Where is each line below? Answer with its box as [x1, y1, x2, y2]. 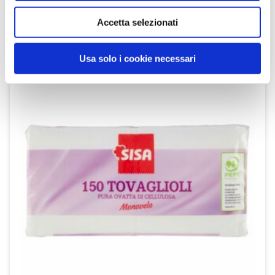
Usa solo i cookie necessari [79, 53, 196, 64]
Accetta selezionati [97, 17, 178, 28]
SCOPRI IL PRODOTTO [17, 23, 120, 36]
